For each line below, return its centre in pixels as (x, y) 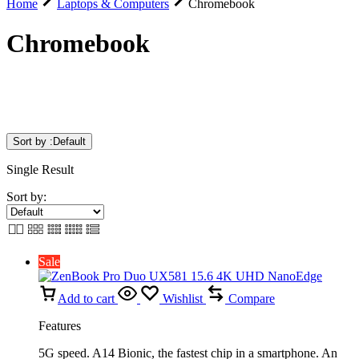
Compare (252, 298)
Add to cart (86, 298)
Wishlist (183, 298)
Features (60, 325)
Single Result (40, 169)
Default (69, 141)
